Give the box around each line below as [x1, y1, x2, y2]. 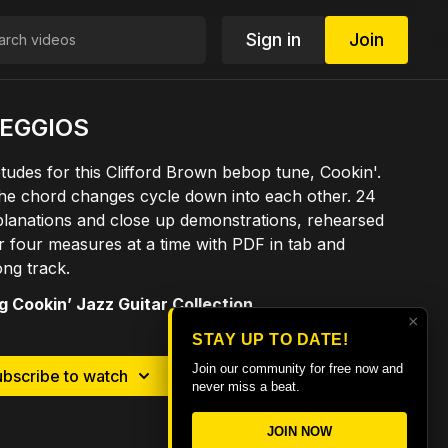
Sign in [245, 28, 301, 50]
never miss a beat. [192, 379, 300, 395]
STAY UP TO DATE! [192, 331, 348, 349]
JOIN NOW [267, 424, 332, 440]
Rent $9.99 [309, 366, 392, 386]
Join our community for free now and [192, 361, 403, 377]
